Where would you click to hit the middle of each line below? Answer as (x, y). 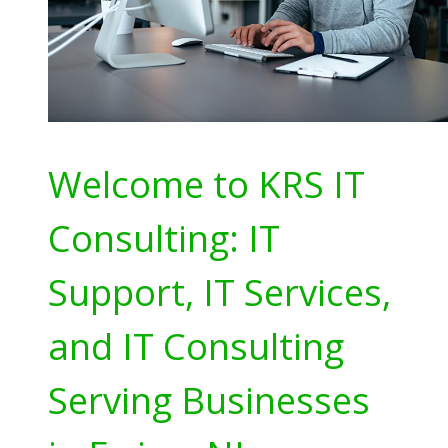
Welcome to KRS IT (206, 184)
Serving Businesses (209, 400)
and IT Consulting (196, 346)
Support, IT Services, (219, 292)
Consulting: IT (164, 238)
